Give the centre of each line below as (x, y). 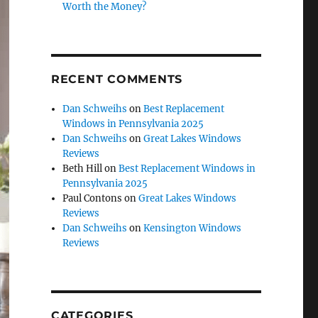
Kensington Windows (193, 229)
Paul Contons (93, 199)
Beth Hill (83, 169)
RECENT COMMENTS (117, 79)
